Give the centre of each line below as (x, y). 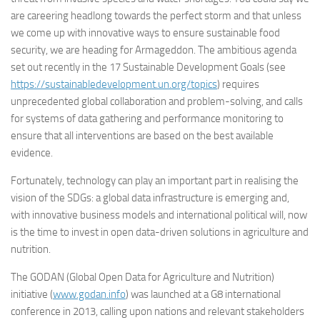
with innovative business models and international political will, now (159, 215)
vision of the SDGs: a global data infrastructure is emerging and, (150, 198)
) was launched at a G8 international (203, 294)
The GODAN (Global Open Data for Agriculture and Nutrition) (142, 277)
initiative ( (32, 294)
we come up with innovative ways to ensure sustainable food (145, 33)
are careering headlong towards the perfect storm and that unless (156, 16)
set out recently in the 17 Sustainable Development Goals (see (148, 67)
